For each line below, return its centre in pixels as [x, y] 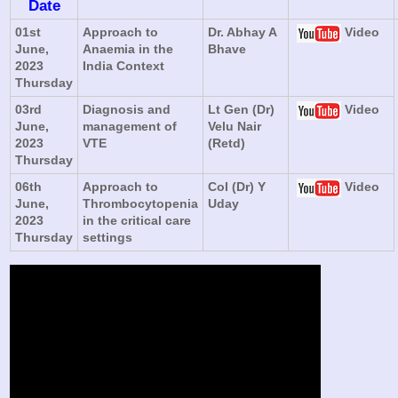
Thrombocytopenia [141, 203]
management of [130, 126]
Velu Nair [235, 126]
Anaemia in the [128, 48]
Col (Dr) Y [237, 186]
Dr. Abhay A [243, 32]
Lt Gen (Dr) [242, 109]
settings [108, 237]
